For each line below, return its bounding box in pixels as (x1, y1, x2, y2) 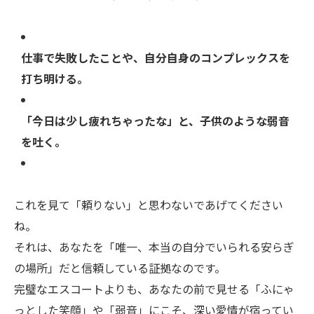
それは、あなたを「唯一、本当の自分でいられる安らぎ (14, 239, 294, 258)
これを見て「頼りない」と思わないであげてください (14, 197, 283, 216)
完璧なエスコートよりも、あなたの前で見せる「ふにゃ (14, 281, 294, 300)
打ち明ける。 (21, 71, 88, 90)
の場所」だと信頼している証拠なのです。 (14, 260, 226, 279)
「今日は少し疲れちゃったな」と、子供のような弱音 (21, 113, 289, 132)
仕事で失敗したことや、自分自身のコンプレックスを (21, 50, 290, 69)
